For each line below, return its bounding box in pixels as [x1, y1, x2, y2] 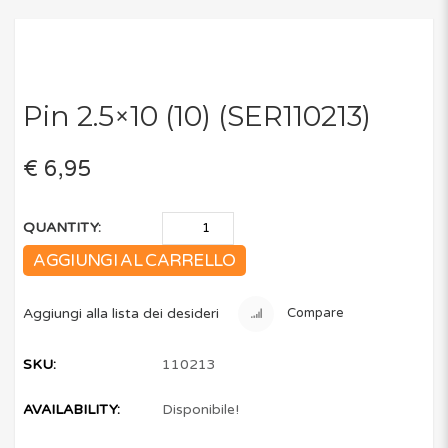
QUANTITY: [23, 219, 102, 237]
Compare [284, 305, 345, 322]
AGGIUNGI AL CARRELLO [33, 250, 236, 272]
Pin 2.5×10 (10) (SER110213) [23, 98, 372, 133]
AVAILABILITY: [23, 401, 121, 419]
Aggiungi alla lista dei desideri [23, 304, 220, 322]
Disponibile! [162, 401, 240, 419]
